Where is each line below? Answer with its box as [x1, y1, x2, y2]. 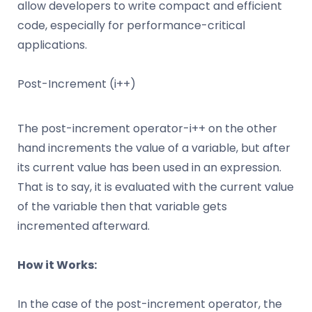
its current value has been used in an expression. [17, 159, 281, 175]
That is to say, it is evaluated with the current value [17, 178, 294, 195]
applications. [17, 36, 87, 53]
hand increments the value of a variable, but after [17, 139, 290, 156]
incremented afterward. [17, 217, 150, 234]
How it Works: [17, 256, 97, 273]
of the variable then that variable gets [17, 198, 227, 214]
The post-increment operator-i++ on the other [17, 120, 277, 136]
